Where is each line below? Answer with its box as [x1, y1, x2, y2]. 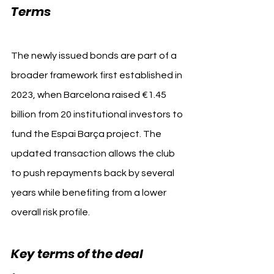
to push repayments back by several [11, 168, 176, 178]
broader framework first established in [11, 70, 184, 80]
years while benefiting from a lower [11, 187, 168, 198]
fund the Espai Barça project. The [11, 128, 163, 139]
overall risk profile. [11, 207, 90, 217]
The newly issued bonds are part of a [11, 50, 179, 61]
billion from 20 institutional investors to [11, 109, 185, 119]
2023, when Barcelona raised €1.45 [11, 89, 168, 100]
